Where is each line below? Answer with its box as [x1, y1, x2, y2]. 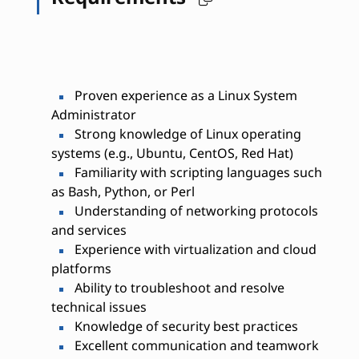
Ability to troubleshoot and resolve [71, 279, 284, 297]
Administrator [50, 106, 136, 124]
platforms [50, 260, 111, 278]
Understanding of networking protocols [71, 202, 318, 220]
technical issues [50, 298, 147, 317]
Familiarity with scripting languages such [71, 163, 322, 182]
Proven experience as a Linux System [71, 87, 297, 105]
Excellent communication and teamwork [71, 337, 319, 355]
